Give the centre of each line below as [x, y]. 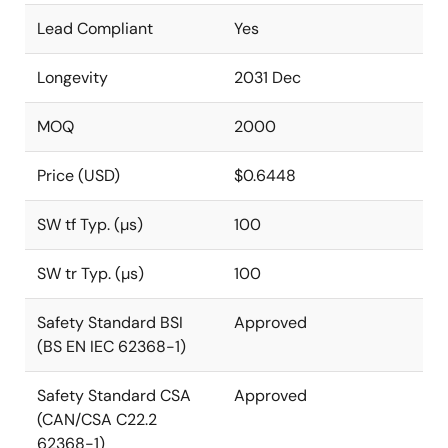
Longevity [72, 77]
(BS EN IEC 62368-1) [111, 346]
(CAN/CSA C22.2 [97, 419]
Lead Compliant [95, 28]
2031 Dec [267, 77]
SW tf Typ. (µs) [90, 224]
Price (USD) [78, 175]
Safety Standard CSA [114, 395]
